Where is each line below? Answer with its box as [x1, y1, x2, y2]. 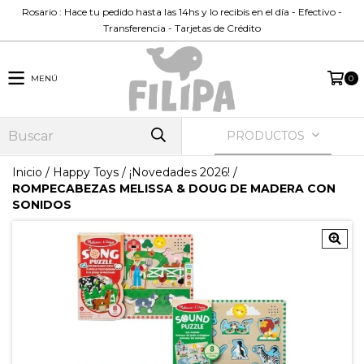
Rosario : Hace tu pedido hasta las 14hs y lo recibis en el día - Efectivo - [22, 6, 342, 18]
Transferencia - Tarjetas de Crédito [103, 22, 261, 34]
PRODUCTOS [227, 128, 309, 143]
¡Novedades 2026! [129, 164, 230, 180]
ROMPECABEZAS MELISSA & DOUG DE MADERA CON [12, 180, 336, 196]
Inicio [12, 164, 42, 180]
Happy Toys [53, 164, 119, 180]
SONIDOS [12, 197, 71, 212]
